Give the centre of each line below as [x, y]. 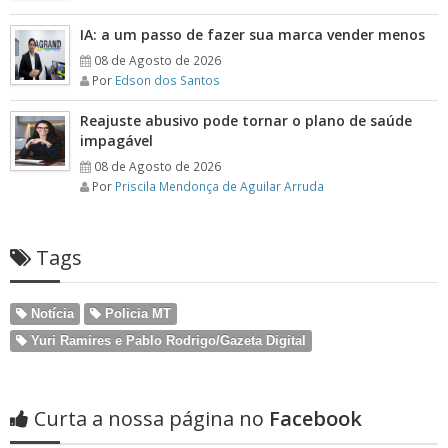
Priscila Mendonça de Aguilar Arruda [219, 186]
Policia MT [136, 313]
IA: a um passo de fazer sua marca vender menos [252, 34]
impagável [116, 140]
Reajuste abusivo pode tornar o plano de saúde [246, 120]
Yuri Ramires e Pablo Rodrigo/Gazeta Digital [166, 340]
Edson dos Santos [167, 80]
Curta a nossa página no [149, 418]
